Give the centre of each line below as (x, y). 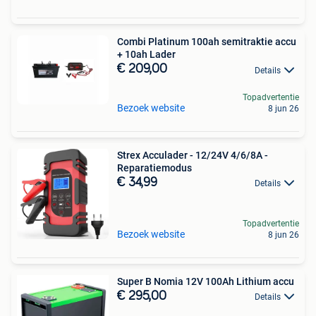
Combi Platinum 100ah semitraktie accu (207, 42)
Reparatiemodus (154, 168)
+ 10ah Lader (146, 55)
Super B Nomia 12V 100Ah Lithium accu (206, 281)
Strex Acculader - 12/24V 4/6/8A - (193, 155)
